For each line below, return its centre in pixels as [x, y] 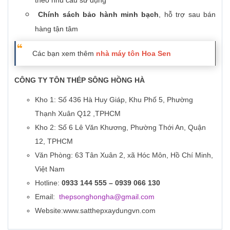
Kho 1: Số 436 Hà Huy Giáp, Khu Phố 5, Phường [114, 99]
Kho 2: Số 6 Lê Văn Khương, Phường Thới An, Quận [120, 127]
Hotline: [48, 183]
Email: [47, 196]
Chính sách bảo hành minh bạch [99, 15]
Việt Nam [50, 169]
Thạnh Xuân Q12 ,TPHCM [78, 113]
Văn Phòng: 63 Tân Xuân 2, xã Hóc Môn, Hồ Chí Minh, [124, 155]
